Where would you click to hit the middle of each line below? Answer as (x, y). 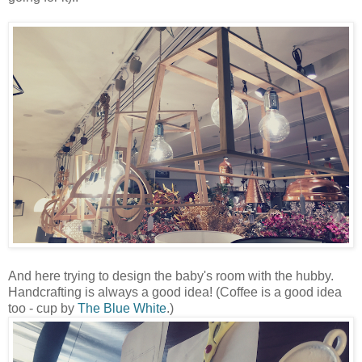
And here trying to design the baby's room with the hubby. (171, 276)
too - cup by (43, 309)
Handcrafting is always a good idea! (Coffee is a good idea (175, 293)
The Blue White (122, 309)
